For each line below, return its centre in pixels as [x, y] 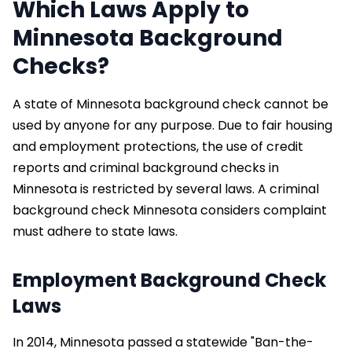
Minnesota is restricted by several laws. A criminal [166, 189]
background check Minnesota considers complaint [170, 210]
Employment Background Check [169, 280]
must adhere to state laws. [95, 231]
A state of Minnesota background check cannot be [170, 104]
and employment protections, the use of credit [158, 146]
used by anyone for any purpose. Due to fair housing [172, 125]
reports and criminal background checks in [146, 167]
